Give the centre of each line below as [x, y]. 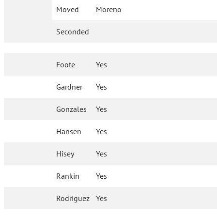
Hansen [69, 131]
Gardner [70, 87]
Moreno [109, 9]
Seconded [73, 31]
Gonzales [72, 109]
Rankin [68, 176]
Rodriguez [73, 198]
